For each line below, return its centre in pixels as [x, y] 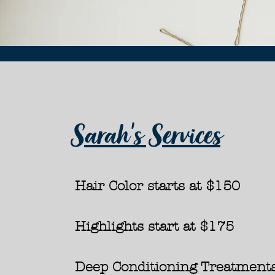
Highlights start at [137, 227]
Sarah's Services [145, 134]
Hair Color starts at [140, 186]
